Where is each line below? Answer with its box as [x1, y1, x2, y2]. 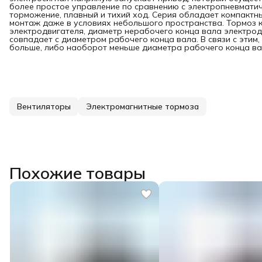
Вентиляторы [17, 101, 71, 112]
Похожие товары [9, 162, 146, 183]
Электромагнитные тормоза [86, 101, 199, 112]
